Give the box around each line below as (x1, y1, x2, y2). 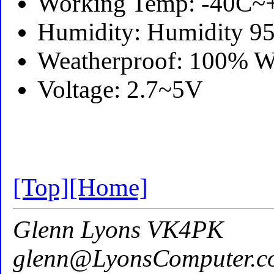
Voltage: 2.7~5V (37, 76, 204, 104)
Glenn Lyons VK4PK (13, 215, 224, 243)
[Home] (69, 174, 149, 202)
